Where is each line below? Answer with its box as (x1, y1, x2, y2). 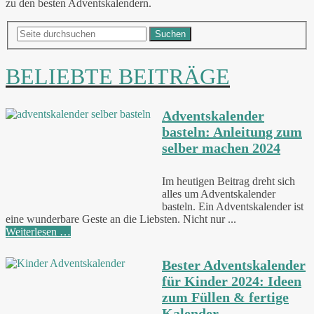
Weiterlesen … (6, 225, 71, 238)
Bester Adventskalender (162, 257, 306, 273)
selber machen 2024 (162, 140, 280, 156)
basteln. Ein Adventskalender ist (162, 200, 303, 212)
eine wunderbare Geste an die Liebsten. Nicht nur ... (6, 212, 236, 225)
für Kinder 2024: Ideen (162, 273, 301, 289)
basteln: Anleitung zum (162, 124, 302, 140)
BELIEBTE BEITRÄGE (6, 63, 230, 89)
